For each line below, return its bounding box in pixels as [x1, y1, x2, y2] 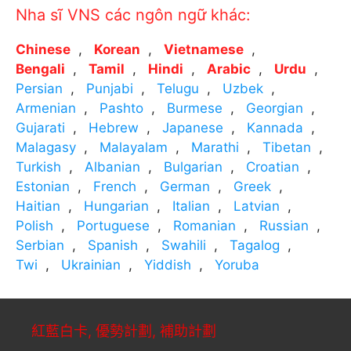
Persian [16, 81, 63, 96]
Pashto [100, 100, 143, 116]
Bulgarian [164, 159, 223, 175]
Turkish [16, 159, 61, 175]
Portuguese [77, 218, 150, 233]
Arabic [207, 61, 251, 77]
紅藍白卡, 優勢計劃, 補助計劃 [31, 323, 216, 339]
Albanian [85, 159, 140, 175]
